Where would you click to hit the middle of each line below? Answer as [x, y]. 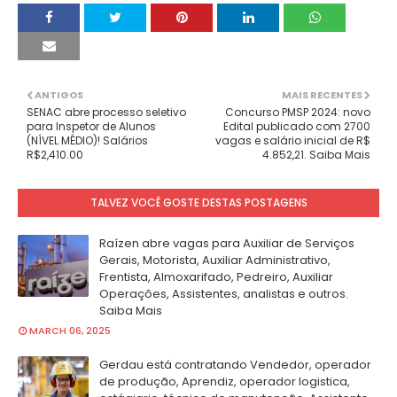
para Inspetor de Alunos [91, 126]
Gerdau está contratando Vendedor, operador [235, 365]
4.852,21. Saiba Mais [316, 155]
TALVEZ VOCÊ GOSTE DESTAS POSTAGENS [198, 202]
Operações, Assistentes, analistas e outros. [224, 294]
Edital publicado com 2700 [297, 126]
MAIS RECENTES [322, 95]
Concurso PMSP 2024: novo [298, 112]
